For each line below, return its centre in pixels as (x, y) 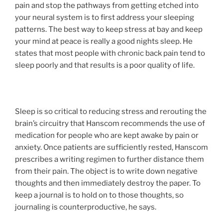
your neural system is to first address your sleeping (105, 18)
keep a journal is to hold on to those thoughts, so (99, 195)
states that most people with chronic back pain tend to (110, 54)
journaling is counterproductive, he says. (86, 207)
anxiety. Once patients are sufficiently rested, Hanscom (111, 148)
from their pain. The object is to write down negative (106, 171)
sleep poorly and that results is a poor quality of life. (105, 65)
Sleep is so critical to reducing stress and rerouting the (111, 112)
